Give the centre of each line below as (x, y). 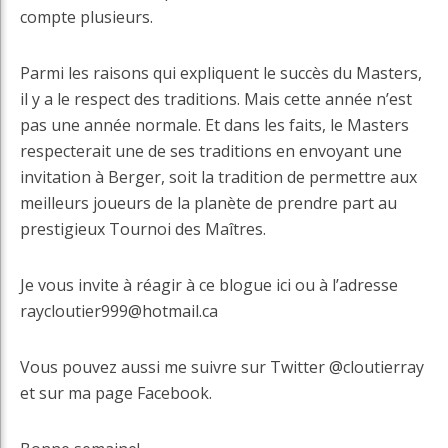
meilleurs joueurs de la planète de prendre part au (208, 203)
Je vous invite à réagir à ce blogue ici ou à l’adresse (209, 285)
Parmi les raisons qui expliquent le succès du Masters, (221, 73)
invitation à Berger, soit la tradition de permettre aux (218, 177)
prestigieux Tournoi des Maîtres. (143, 229)
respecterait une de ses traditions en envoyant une (211, 151)
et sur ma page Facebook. (116, 393)
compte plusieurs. (86, 17)
